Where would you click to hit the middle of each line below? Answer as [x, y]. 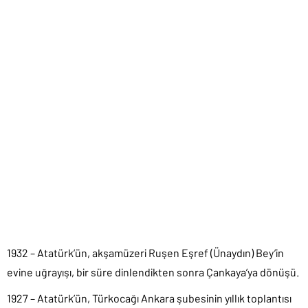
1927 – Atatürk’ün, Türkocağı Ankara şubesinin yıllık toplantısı [149, 298]
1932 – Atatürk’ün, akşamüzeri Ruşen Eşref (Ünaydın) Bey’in [145, 253]
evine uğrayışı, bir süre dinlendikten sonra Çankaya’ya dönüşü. [153, 272]
